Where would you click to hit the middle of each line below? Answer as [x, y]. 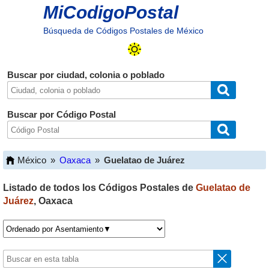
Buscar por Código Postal [61, 114]
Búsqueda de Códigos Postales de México [123, 31]
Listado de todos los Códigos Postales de [99, 188]
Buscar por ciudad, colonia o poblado [86, 75]
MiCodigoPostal [110, 12]
